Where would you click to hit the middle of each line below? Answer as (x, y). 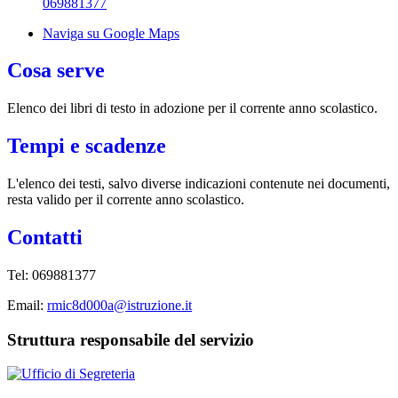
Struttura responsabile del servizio (131, 339)
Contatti (45, 238)
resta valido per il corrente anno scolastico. (127, 200)
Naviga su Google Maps (111, 33)
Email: (27, 305)
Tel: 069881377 (52, 275)
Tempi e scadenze (87, 146)
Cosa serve (56, 71)
